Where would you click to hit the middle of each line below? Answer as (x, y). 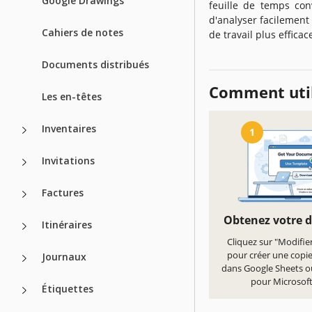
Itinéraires (67, 224)
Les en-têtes (72, 96)
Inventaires (69, 128)
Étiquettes (68, 288)
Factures (63, 192)
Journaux (64, 256)
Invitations (68, 160)
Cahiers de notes (83, 32)
